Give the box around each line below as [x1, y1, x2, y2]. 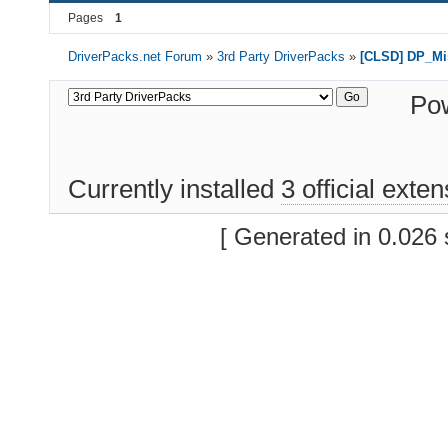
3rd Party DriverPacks [217, 48, 346, 64]
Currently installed [68, 173, 281, 204]
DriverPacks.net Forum [68, 48, 203, 64]
